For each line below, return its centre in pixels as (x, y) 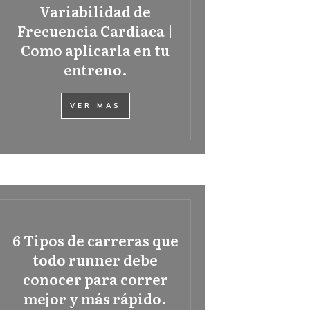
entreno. (95, 69)
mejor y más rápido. (95, 298)
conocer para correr (95, 279)
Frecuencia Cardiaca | (95, 30)
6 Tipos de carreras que (95, 240)
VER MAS (95, 106)
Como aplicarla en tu (95, 50)
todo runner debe (95, 259)
